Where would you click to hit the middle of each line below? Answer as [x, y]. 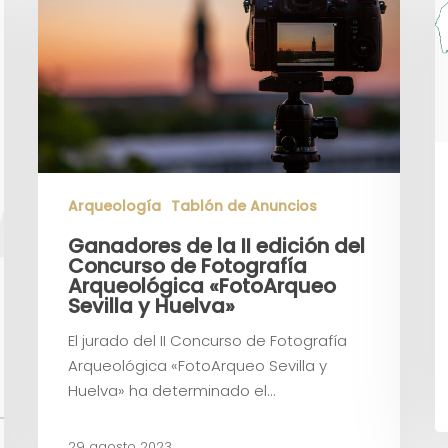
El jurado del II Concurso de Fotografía [207, 341]
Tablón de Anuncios [244, 206]
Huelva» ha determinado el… [171, 391]
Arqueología [114, 206]
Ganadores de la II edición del [216, 246]
